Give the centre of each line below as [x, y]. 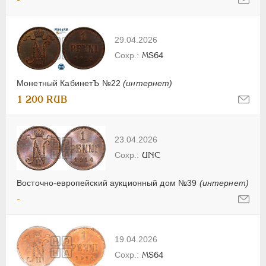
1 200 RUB [42, 100]
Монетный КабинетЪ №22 [70, 83]
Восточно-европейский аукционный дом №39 [108, 183]
